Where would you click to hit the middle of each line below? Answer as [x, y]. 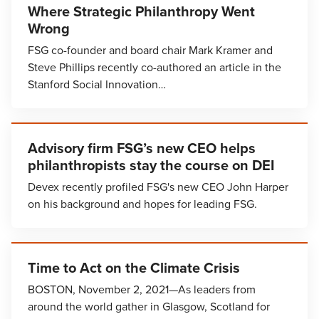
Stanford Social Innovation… [97, 84]
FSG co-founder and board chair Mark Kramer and [150, 50]
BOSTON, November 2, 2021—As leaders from [142, 289]
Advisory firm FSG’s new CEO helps [142, 148]
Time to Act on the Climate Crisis [134, 268]
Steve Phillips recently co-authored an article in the [155, 67]
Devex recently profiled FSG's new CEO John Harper [158, 187]
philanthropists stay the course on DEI [151, 165]
